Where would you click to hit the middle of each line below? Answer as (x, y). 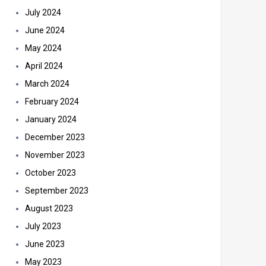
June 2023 (45, 244)
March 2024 (47, 84)
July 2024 (43, 12)
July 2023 (43, 226)
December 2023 (55, 137)
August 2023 (49, 208)
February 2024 (52, 102)
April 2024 (44, 66)
